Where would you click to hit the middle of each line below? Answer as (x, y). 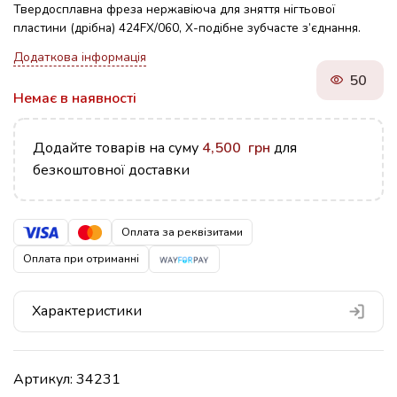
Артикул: (45, 379)
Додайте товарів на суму (117, 148)
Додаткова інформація (80, 57)
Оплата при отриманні (81, 259)
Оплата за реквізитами (183, 232)
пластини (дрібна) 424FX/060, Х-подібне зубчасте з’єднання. (187, 28)
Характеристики (87, 311)
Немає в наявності (75, 98)
